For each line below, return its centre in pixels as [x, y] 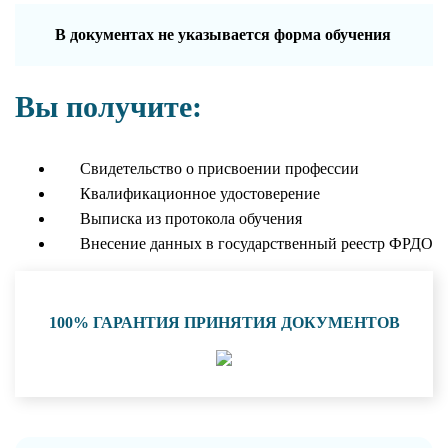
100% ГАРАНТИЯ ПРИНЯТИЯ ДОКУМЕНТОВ [224, 322]
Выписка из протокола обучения [191, 218]
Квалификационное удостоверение [200, 193]
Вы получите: [108, 106]
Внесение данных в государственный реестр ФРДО [256, 243]
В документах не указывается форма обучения [223, 34]
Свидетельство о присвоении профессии [219, 168]
